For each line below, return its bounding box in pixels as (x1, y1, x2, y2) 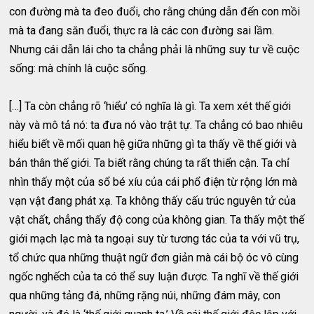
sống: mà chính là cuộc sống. (9, 62, 149, 76)
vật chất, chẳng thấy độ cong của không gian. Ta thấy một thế (9, 213, 305, 227)
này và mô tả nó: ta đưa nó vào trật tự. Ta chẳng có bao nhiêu (9, 118, 303, 132)
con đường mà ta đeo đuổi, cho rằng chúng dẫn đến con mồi (9, 5, 301, 19)
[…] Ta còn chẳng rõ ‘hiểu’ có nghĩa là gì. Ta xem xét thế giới (9, 100, 292, 114)
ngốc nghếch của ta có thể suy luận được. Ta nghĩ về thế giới (9, 270, 299, 284)
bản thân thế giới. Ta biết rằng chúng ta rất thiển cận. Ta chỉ (9, 156, 290, 170)
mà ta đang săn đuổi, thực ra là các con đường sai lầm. (9, 24, 275, 38)
